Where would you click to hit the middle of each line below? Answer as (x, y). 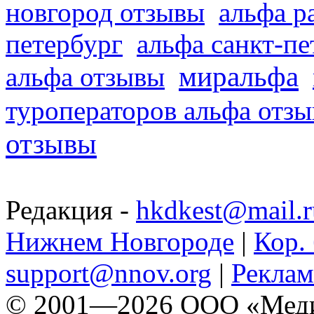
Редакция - (71, 210)
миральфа (239, 77)
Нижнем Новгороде (120, 242)
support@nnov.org (109, 273)
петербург (64, 44)
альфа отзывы (85, 77)
